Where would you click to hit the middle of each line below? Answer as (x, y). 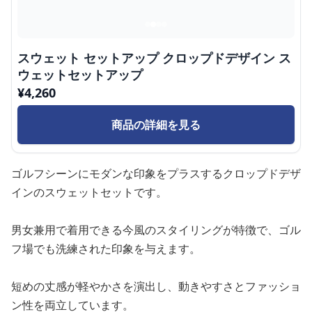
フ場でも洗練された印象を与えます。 (106, 249)
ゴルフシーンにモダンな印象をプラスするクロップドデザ (156, 173)
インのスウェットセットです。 (89, 192)
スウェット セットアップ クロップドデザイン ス (154, 58)
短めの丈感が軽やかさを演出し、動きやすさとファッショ (156, 286)
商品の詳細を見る (156, 125)
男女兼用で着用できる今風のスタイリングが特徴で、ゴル (156, 230)
